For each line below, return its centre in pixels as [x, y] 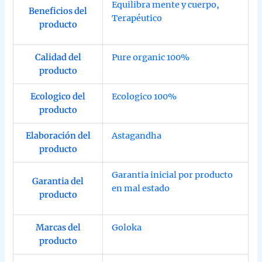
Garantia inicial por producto [173, 175]
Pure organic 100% [151, 57]
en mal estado [141, 188]
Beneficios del [58, 11]
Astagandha [137, 135]
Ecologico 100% [144, 96]
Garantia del [58, 181]
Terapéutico [137, 18]
